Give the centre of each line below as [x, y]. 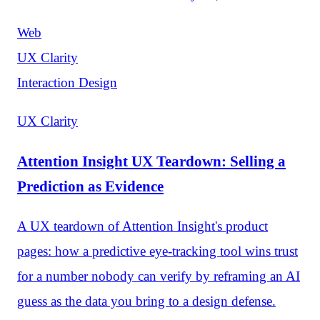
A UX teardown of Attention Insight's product [142, 226]
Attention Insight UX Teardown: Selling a [151, 161]
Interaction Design [67, 83]
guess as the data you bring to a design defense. [146, 301]
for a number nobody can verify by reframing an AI [159, 276]
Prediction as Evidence [90, 186]
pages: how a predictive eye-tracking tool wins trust [157, 251]
